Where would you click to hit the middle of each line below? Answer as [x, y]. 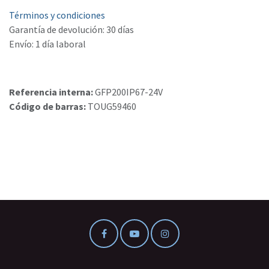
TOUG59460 [112, 107]
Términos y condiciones [57, 15]
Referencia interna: [52, 92]
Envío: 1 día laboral [47, 44]
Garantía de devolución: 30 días [71, 30]
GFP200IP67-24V [129, 92]
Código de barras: [48, 107]
